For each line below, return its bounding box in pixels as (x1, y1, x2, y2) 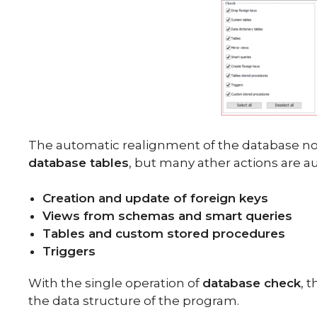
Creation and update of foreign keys (42, 191, 268, 205)
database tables (28, 155, 129, 170)
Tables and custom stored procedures (42, 226, 285, 241)
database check (202, 276, 301, 290)
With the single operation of (28, 276, 202, 290)
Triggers (42, 244, 96, 258)
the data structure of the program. (28, 294, 239, 308)
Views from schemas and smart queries (42, 209, 292, 223)
